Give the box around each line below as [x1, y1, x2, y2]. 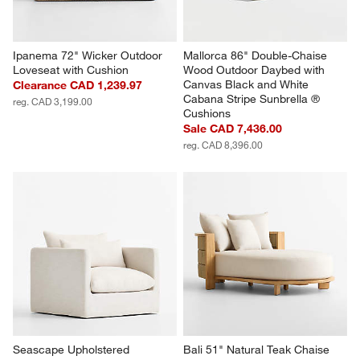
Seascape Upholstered [13, 342, 133, 358]
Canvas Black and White [183, 77, 312, 92]
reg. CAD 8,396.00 [183, 138, 263, 152]
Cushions [183, 106, 231, 121]
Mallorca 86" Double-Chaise [183, 48, 330, 63]
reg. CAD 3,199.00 [13, 95, 93, 108]
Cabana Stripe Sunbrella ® [183, 92, 323, 107]
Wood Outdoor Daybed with [183, 63, 328, 78]
